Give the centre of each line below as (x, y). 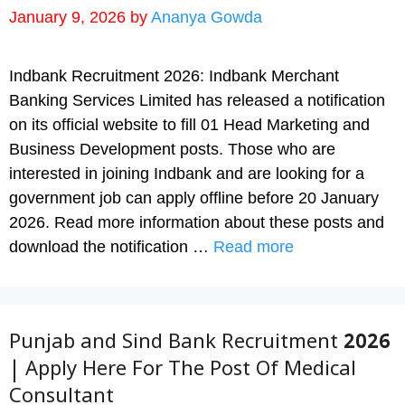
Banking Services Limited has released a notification (197, 100)
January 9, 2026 (67, 17)
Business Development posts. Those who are (172, 149)
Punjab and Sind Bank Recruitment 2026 (200, 345)
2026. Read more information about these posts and (197, 222)
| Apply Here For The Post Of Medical (183, 372)
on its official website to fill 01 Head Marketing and (189, 125)
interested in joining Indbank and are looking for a (187, 174)
